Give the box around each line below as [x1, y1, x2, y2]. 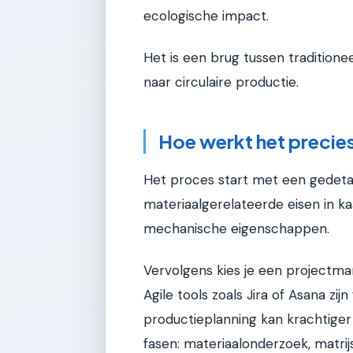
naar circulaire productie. [143, 73, 299, 91]
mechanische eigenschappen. [143, 219, 329, 237]
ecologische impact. [143, 6, 269, 24]
